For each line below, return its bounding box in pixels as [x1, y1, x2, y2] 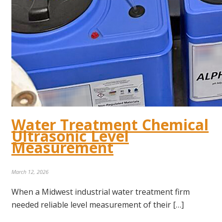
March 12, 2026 [11, 168, 49, 176]
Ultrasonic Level [11, 126, 129, 147]
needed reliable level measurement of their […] [11, 199, 184, 211]
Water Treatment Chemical [11, 114, 209, 135]
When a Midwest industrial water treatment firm [11, 186, 190, 198]
